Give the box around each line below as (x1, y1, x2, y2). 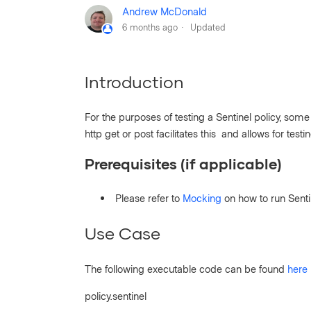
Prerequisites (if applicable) (85, 155, 282, 173)
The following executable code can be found (85, 262, 287, 276)
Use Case (85, 223, 160, 244)
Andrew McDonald (122, 4, 207, 17)
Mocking (183, 192, 221, 205)
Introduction (85, 71, 184, 92)
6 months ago (122, 21, 178, 33)
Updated (190, 21, 226, 33)
